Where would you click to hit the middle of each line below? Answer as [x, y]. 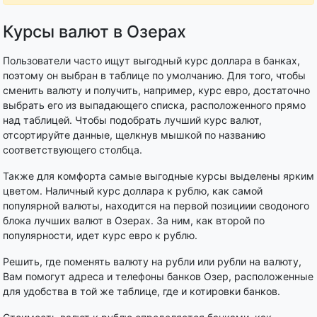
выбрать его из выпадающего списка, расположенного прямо [154, 105]
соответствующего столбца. [73, 150]
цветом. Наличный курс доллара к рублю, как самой [133, 191]
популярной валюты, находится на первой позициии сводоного [156, 206]
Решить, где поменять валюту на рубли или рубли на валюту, [152, 261]
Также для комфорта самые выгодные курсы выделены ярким [158, 176]
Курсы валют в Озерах [94, 31]
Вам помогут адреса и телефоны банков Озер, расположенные [158, 276]
